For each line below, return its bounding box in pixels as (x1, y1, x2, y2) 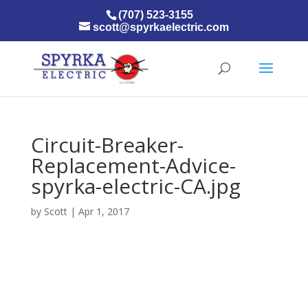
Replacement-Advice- (30, 151, 236, 179)
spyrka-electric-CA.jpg (30, 172, 241, 200)
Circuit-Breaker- (30, 131, 184, 159)
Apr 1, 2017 (78, 205, 129, 218)
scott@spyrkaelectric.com (92, 21, 229, 33)
